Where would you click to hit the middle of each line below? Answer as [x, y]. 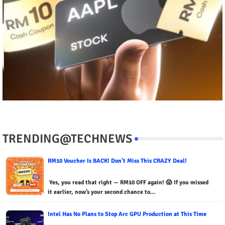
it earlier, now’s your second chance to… [101, 192]
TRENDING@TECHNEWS [67, 139]
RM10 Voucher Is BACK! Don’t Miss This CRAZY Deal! [117, 161]
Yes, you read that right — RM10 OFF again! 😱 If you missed [128, 183]
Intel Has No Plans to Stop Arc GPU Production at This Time [127, 214]
